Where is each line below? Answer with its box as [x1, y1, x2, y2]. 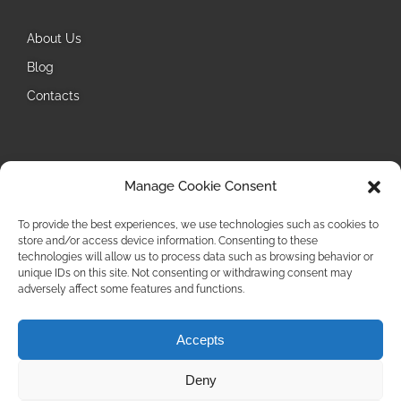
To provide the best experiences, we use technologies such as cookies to [18, 218, 379, 231]
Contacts [27, 89, 80, 104]
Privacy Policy [166, 353, 235, 366]
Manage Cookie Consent [124, 178, 277, 194]
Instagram [58, 216, 117, 231]
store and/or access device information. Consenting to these [18, 235, 318, 247]
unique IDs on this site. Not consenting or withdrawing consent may [18, 267, 353, 279]
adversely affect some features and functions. [18, 283, 244, 295]
